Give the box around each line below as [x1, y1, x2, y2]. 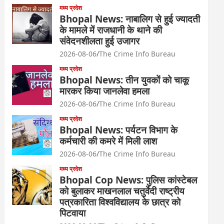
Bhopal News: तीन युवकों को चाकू [59, 73, 189, 86]
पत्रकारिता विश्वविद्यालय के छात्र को [59, 195, 181, 208]
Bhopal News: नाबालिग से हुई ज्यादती [59, 12, 200, 25]
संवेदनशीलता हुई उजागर [59, 34, 140, 47]
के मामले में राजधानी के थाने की [59, 23, 162, 36]
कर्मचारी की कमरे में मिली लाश [59, 134, 157, 147]
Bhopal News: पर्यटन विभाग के [59, 123, 178, 136]
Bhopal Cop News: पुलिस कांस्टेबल [59, 173, 197, 186]
